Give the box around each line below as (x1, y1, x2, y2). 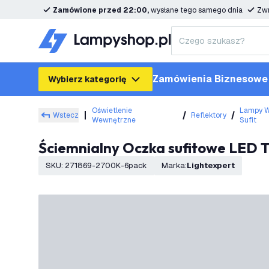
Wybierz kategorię (48, 74, 126, 85)
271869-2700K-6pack (65, 160, 147, 171)
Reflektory (190, 110, 226, 120)
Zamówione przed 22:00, (53, 5, 151, 15)
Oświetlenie (92, 106, 132, 115)
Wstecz (53, 110, 79, 120)
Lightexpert (192, 160, 235, 171)
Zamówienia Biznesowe (153, 73, 268, 85)
